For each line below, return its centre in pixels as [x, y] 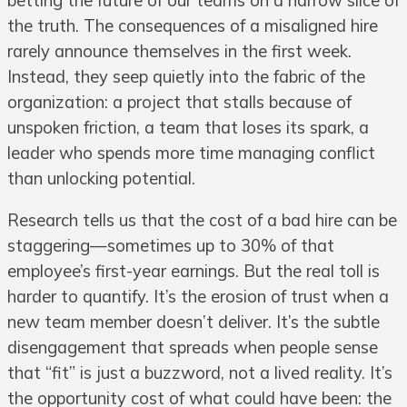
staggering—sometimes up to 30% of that [171, 246]
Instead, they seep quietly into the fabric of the [186, 77]
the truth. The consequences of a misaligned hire [193, 26]
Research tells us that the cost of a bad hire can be [202, 221]
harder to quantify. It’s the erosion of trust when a [198, 297]
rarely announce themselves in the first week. [179, 52]
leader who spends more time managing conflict [191, 154]
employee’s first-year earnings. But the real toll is [194, 272]
